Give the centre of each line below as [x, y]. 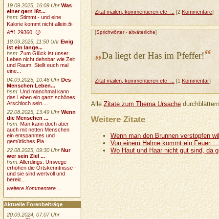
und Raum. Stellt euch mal [38, 65]
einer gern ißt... [26, 11]
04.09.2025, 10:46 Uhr [33, 79]
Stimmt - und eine [41, 17]
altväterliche [142, 32]
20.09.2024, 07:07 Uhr [33, 214]
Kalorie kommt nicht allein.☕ [40, 24]
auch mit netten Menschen [38, 129]
